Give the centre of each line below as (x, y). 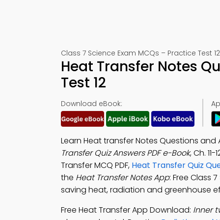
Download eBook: (92, 104)
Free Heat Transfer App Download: (127, 210)
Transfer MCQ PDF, (96, 165)
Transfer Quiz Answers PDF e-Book (125, 153)
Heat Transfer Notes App (123, 178)
